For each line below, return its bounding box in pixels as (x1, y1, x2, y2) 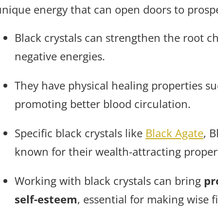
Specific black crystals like (15, 125, 145, 140)
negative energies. (15, 48, 105, 63)
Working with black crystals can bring (15, 173, 204, 188)
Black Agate (145, 125, 203, 140)
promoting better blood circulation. (15, 96, 191, 111)
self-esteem (15, 191, 77, 206)
